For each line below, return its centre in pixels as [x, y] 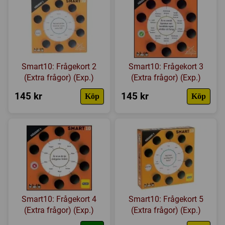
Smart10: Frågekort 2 [59, 66]
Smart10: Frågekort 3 [166, 66]
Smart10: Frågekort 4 [59, 199]
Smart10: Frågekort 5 [166, 199]
